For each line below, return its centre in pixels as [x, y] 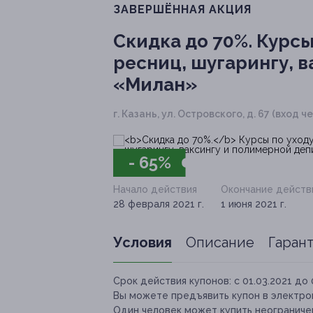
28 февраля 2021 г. [159, 204]
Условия [143, 243]
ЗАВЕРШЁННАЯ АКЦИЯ [182, 10]
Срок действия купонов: [172, 281]
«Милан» [155, 85]
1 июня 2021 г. [254, 204]
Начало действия [155, 190]
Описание [220, 243]
